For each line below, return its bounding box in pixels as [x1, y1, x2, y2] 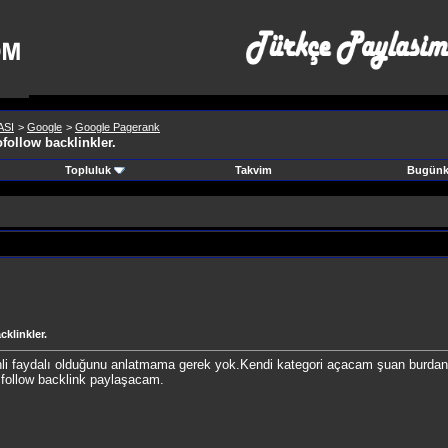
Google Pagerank [75, 121, 160, 133]
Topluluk [64, 164, 111, 176]
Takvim [234, 164, 272, 176]
